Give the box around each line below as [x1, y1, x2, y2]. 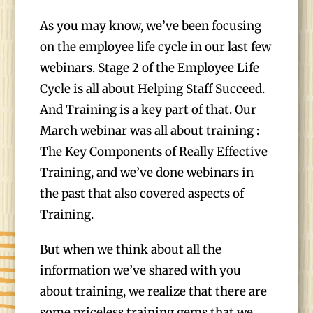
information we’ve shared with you [40, 263, 242, 278]
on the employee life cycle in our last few [40, 39, 272, 54]
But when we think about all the [40, 242, 222, 257]
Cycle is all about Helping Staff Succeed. [40, 81, 265, 96]
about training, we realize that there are [40, 284, 268, 299]
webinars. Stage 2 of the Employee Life [40, 60, 260, 75]
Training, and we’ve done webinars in [40, 165, 254, 180]
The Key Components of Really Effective [40, 144, 268, 159]
